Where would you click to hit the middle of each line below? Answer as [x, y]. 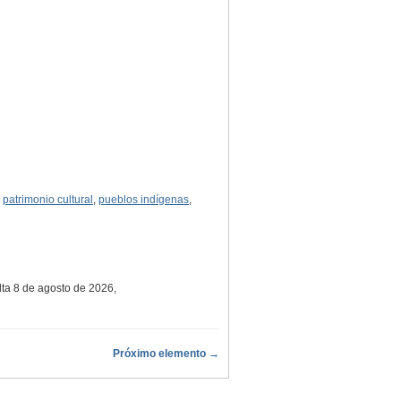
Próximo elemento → [166, 353]
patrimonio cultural [48, 199]
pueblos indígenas [144, 199]
